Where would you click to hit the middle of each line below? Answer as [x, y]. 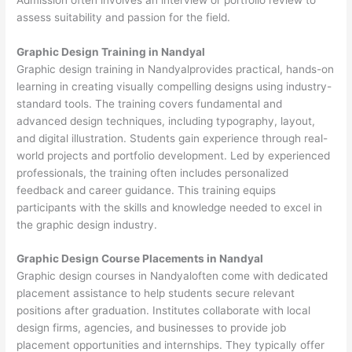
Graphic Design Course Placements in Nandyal [140, 259]
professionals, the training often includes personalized [153, 172]
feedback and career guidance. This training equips [147, 190]
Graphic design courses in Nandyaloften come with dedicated [172, 276]
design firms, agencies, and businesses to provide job [152, 328]
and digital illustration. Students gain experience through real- [172, 138]
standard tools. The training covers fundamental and [150, 103]
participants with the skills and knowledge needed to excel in [170, 207]
